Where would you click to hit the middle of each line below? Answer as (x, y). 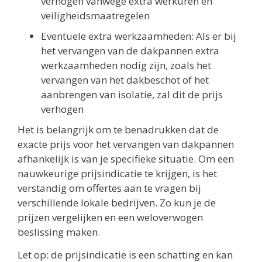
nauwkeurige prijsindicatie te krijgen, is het (117, 173)
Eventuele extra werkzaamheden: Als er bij (139, 36)
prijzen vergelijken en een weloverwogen (110, 217)
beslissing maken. (59, 232)
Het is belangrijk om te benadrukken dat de (118, 129)
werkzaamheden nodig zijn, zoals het (126, 65)
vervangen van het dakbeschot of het (125, 80)
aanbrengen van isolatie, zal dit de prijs (132, 94)
